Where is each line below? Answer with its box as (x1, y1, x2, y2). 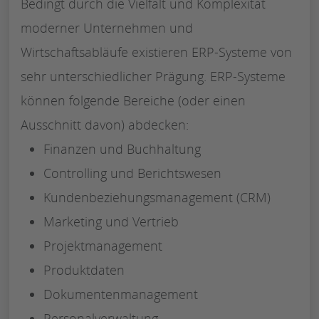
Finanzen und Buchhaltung (43, 140, 201, 157)
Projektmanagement (43, 236, 162, 254)
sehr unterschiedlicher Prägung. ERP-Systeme (21, 67, 286, 85)
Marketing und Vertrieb (43, 212, 179, 230)
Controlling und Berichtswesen (43, 164, 221, 182)
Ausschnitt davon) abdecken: (21, 115, 189, 133)
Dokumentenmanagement (43, 285, 198, 303)
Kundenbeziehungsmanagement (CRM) (43, 188, 271, 206)
